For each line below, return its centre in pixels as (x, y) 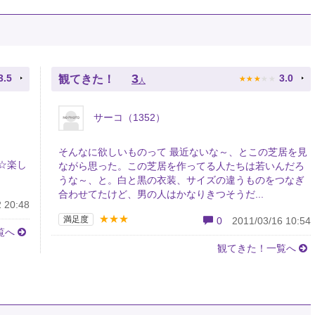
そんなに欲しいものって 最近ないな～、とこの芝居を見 (183, 152)
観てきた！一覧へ (257, 248)
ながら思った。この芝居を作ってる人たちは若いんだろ (181, 166)
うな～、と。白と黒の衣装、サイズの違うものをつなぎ (181, 180)
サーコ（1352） (128, 117)
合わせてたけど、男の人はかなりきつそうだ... (161, 194)
